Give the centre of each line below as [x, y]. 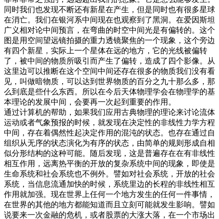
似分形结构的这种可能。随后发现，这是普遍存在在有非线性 [109, 153]
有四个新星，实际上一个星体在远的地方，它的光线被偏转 [106, 50]
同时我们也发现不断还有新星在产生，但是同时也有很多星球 [109, 9]
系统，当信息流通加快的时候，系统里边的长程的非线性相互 [109, 184]
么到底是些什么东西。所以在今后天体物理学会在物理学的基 [109, 91]
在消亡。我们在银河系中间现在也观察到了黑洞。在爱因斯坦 [109, 20]
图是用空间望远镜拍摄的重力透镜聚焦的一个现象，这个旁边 [109, 40]
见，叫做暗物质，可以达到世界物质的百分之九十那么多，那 [109, 81]
